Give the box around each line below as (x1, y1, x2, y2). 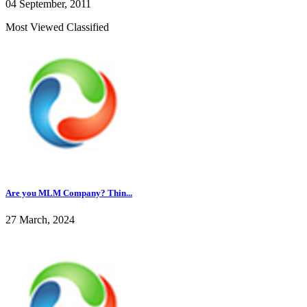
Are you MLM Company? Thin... (5, 187, 132, 198)
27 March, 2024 (5, 213, 75, 225)
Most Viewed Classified (5, 21, 109, 33)
